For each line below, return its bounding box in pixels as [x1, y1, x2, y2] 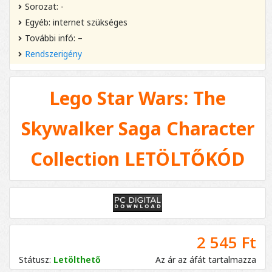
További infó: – [25, 32, 83, 44]
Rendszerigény [25, 48, 82, 60]
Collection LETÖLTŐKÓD [30, 146, 245, 172]
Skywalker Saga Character [21, 116, 254, 141]
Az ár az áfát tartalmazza [155, 254, 256, 266]
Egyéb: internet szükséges [25, 16, 127, 29]
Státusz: [19, 254, 51, 266]
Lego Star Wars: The [49, 86, 226, 111]
